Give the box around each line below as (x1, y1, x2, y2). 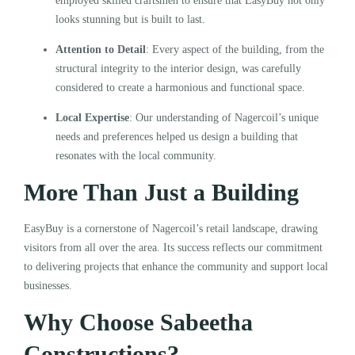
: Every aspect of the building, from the (146, 43, 324, 55)
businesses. (24, 279, 75, 292)
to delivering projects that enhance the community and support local (24, 260, 328, 273)
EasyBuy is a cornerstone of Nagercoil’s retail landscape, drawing (24, 222, 318, 235)
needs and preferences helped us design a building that (55, 130, 298, 143)
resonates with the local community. (55, 149, 219, 162)
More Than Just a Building (24, 178, 305, 205)
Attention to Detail (55, 43, 146, 55)
